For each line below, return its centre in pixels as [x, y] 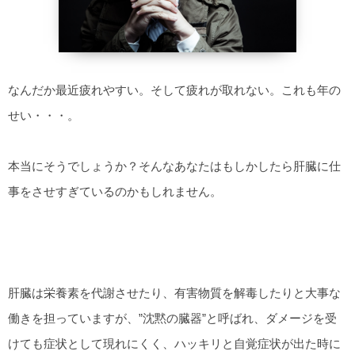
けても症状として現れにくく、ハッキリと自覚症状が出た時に [174, 344]
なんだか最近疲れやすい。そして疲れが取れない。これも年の [174, 90]
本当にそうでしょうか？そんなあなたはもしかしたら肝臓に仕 [174, 166]
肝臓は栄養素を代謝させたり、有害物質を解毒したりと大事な [174, 293]
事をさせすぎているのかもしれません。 [115, 192]
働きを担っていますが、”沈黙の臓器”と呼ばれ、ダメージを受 [172, 319]
